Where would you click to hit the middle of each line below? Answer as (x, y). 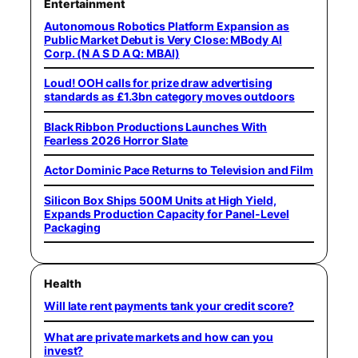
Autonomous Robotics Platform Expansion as (167, 26)
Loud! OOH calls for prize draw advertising (158, 83)
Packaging (73, 227)
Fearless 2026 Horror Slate (116, 140)
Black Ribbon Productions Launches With (156, 126)
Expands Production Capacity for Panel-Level (167, 213)
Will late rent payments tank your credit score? (169, 306)
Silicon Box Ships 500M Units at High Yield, (160, 200)
